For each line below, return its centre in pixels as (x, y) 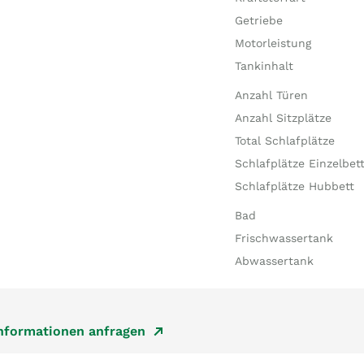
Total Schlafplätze (284, 141)
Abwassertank (274, 261)
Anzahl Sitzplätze (283, 118)
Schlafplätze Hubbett (294, 186)
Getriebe (258, 20)
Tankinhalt (264, 66)
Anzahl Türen (271, 95)
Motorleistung (273, 43)
